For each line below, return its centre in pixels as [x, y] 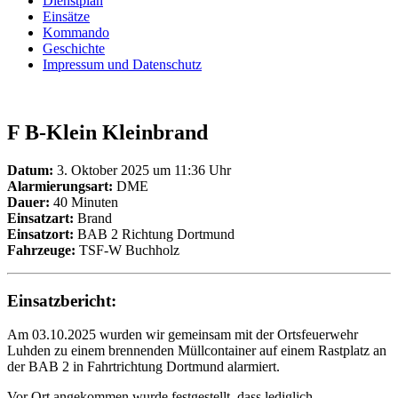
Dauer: [28, 202]
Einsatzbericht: [62, 300]
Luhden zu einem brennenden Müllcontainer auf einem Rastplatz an [197, 351]
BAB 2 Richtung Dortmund [154, 234]
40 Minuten [84, 202]
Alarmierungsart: [60, 186]
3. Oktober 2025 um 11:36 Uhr [142, 170]
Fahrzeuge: [41, 250]
